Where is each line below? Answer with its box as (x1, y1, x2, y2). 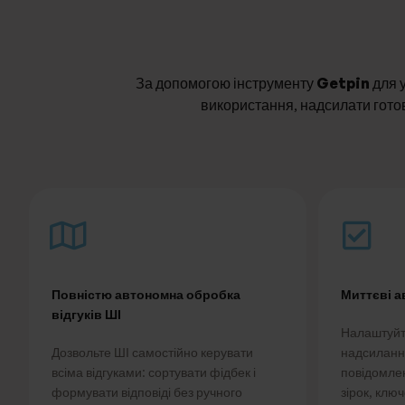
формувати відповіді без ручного (52, 383, 242, 400)
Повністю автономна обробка (52, 285, 240, 304)
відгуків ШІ (52, 305, 121, 324)
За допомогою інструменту (136, 73, 316, 92)
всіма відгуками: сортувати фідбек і (52, 363, 256, 380)
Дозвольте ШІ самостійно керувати (52, 344, 253, 360)
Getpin (316, 73, 370, 92)
